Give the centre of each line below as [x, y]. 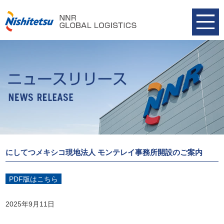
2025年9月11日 [30, 204]
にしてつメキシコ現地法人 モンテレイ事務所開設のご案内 [104, 152]
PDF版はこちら [34, 179]
